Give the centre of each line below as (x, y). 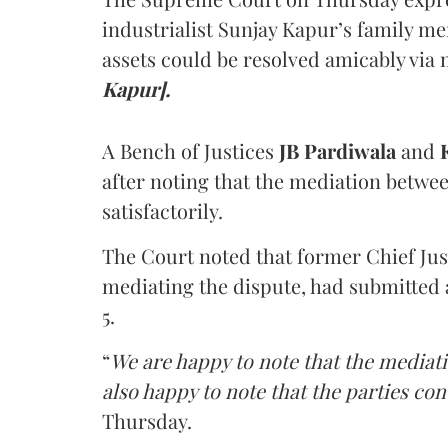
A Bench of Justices (190, 150)
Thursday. (147, 420)
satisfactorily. (162, 210)
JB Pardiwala (340, 150)
